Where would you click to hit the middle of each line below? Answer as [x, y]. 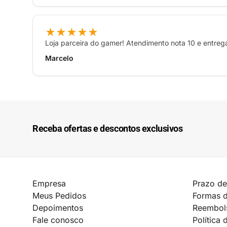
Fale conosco [58, 220]
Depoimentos [58, 208]
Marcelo [59, 58]
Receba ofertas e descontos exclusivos [108, 129]
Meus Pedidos [59, 196]
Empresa [49, 184]
